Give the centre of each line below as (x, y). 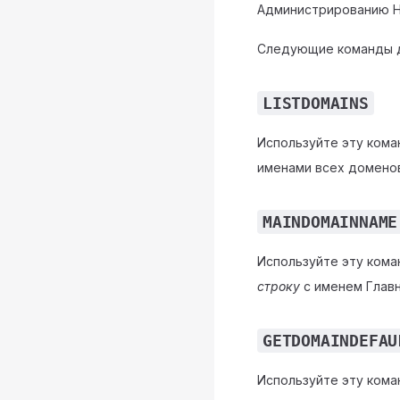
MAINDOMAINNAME (330, 222)
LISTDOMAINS (316, 103)
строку (279, 286)
